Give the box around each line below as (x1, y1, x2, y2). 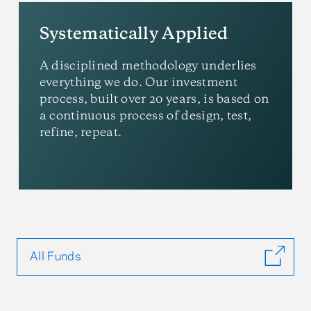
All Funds (30, 251, 81, 263)
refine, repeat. (39, 126, 122, 139)
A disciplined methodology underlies (39, 60, 257, 72)
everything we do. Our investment (39, 76, 237, 89)
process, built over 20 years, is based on (39, 93, 269, 106)
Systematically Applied (39, 26, 228, 43)
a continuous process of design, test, (39, 110, 252, 122)
